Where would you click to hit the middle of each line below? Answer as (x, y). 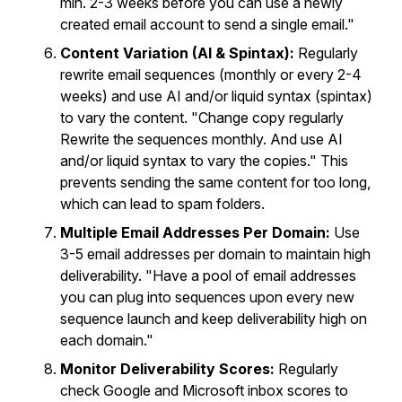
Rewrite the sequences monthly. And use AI (201, 139)
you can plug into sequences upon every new (207, 297)
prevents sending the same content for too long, (215, 182)
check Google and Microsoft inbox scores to (204, 390)
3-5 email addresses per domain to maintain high (215, 254)
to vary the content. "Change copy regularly (202, 118)
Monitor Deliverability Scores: (167, 369)
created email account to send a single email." (207, 24)
